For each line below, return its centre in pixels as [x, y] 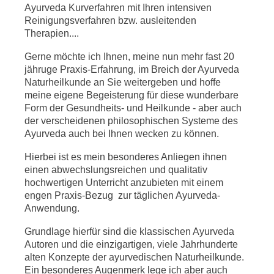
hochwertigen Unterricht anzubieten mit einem [124, 183]
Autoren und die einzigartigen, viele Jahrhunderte [131, 245]
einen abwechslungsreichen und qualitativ [116, 170]
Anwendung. [52, 209]
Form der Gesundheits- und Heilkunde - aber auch [133, 108]
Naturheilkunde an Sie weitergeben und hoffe [123, 83]
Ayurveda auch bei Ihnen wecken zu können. [122, 134]
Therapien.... [52, 34]
